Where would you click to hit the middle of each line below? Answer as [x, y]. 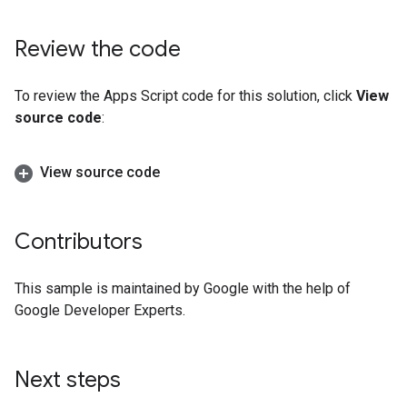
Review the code [98, 50]
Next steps [68, 380]
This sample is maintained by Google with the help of [183, 289]
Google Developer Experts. [100, 311]
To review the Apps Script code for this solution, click [185, 96]
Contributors [79, 242]
